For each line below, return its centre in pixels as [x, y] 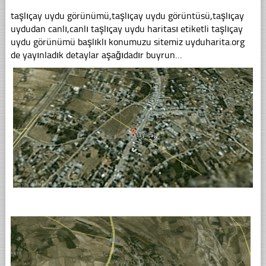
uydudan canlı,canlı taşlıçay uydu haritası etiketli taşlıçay [126, 28]
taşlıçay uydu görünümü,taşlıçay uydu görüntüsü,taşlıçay [127, 15]
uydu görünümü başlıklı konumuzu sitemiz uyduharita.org [127, 42]
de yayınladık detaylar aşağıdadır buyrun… [96, 55]
